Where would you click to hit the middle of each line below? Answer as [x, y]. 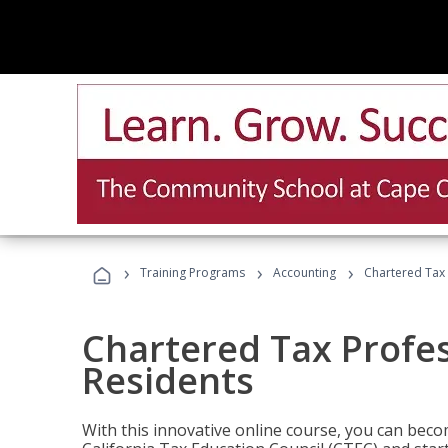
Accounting [304, 272]
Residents [168, 380]
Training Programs [192, 272]
